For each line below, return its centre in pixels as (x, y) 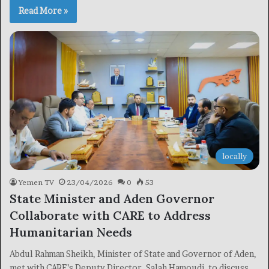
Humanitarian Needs (71, 232)
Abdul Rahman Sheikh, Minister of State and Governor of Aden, (133, 254)
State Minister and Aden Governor (112, 199)
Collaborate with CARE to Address (110, 216)
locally (234, 156)
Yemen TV (36, 183)
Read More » (43, 11)
